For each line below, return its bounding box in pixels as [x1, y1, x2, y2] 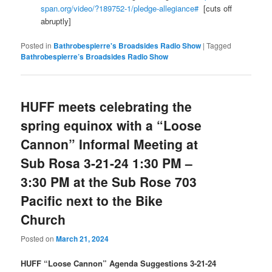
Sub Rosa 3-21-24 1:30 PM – [21, 154, 193, 172]
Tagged [206, 40, 232, 51]
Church [21, 210, 66, 229]
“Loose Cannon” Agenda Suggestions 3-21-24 [41, 257, 222, 269]
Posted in [21, 40, 52, 51]
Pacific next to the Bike [21, 191, 163, 210]
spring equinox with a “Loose [21, 116, 202, 135]
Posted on [21, 233, 56, 243]
